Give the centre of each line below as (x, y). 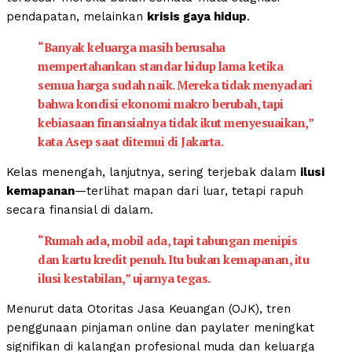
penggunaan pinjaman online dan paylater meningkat (160, 328)
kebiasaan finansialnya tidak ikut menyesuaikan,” (175, 123)
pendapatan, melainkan (77, 17)
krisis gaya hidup (197, 17)
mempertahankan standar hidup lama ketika (160, 66)
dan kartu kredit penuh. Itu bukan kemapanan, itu (173, 260)
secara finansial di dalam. (80, 210)
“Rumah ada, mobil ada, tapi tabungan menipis (167, 241)
